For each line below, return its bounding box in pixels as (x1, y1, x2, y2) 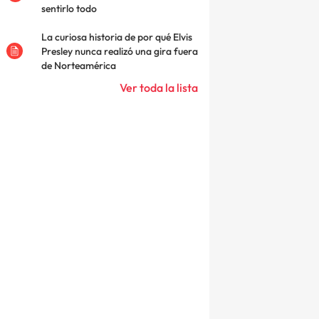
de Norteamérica (41, 58, 116, 72)
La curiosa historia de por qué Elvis (41, 30, 192, 43)
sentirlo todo (41, 1, 97, 15)
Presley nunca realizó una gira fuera (41, 44, 198, 58)
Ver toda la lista (120, 80, 198, 95)
